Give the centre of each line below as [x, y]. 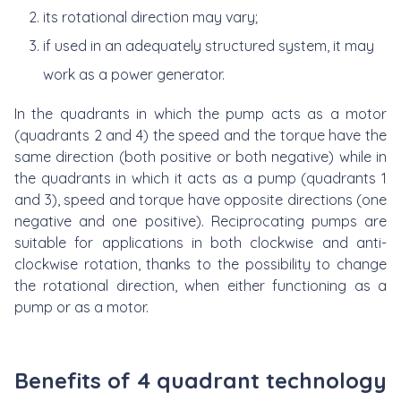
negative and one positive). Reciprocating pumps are [200, 221]
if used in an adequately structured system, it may [209, 45]
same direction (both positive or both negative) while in [200, 156]
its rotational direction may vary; [150, 17]
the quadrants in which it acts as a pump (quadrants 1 [200, 178]
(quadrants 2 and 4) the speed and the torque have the [200, 135]
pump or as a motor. [83, 307]
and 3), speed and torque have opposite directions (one [200, 199]
